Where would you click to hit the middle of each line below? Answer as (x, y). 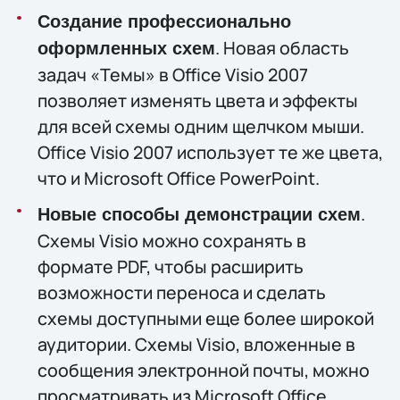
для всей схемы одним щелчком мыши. (200, 126)
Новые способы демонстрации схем (199, 215)
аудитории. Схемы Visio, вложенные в (196, 345)
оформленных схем (126, 48)
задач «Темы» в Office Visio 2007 (172, 74)
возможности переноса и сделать (181, 293)
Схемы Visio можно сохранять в (171, 241)
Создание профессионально (164, 21)
